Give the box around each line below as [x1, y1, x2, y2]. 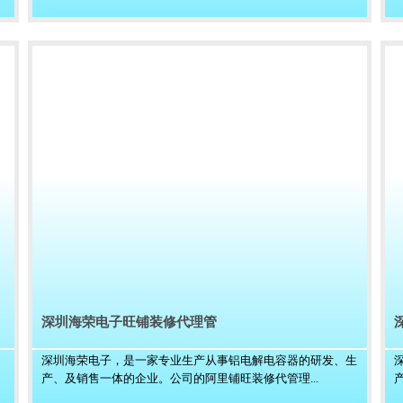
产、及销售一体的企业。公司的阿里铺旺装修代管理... [41, 372, 318, 385]
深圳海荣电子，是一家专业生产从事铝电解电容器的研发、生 [41, 354, 357, 367]
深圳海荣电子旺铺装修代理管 [41, 315, 217, 329]
